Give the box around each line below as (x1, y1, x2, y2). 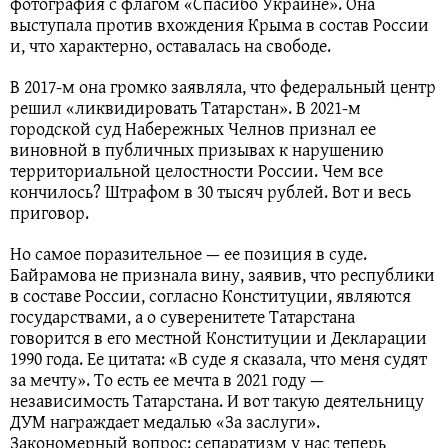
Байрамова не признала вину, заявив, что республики (10, 260, 435, 288)
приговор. (10, 198, 89, 226)
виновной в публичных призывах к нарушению (10, 135, 384, 163)
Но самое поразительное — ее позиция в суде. (10, 239, 367, 267)
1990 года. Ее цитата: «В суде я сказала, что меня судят (10, 344, 427, 372)
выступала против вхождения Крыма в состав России (10, 10, 429, 38)
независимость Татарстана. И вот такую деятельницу (10, 386, 424, 414)
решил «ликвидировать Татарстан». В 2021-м (10, 93, 361, 121)
